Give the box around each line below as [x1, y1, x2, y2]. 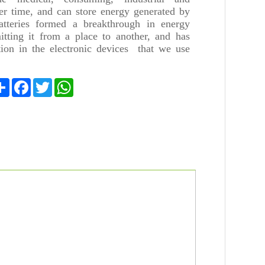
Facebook [30, 77, 67, 88]
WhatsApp [73, 77, 114, 88]
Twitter [51, 77, 79, 88]
